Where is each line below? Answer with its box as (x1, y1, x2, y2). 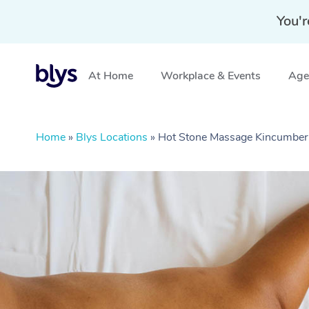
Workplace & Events (161, 68, 261, 83)
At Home (88, 68, 133, 83)
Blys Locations (76, 130, 148, 145)
